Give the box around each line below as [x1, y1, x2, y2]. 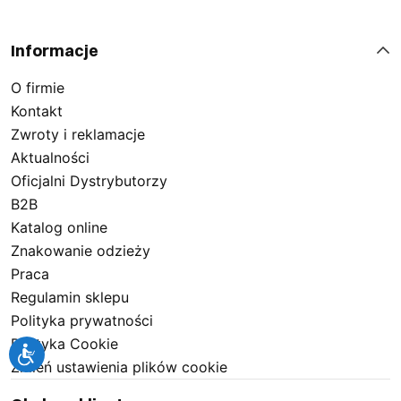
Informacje [11, 40, 98, 61]
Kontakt [11, 102, 63, 120]
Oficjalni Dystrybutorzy [11, 172, 167, 190]
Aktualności [11, 149, 90, 166]
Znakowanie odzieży [11, 242, 150, 260]
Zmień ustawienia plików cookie [11, 358, 227, 376]
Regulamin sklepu [11, 288, 129, 306]
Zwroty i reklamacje [11, 125, 145, 143]
